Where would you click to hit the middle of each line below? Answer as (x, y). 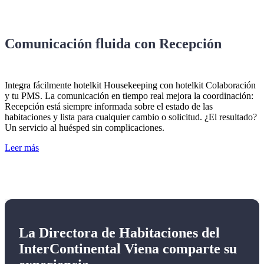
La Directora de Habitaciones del (119, 233)
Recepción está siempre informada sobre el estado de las (109, 107)
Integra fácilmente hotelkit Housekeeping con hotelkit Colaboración (130, 85)
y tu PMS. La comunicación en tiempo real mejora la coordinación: (129, 96)
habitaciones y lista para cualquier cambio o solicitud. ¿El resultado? (131, 117)
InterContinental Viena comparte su (128, 249)
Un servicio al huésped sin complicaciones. (85, 128)
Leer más (22, 148)
